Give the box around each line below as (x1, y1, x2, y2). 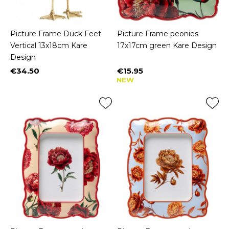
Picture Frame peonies (117, 29, 198, 38)
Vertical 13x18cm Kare (10, 40, 87, 50)
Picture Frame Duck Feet (10, 29, 101, 38)
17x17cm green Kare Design (117, 40, 217, 50)
